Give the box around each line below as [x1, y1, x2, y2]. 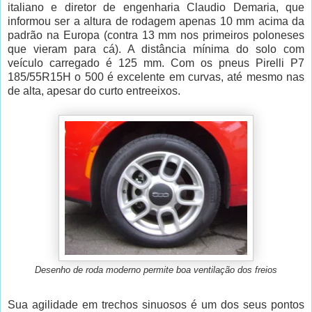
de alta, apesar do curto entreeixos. [8, 84, 180, 97]
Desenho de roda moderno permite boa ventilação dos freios [35, 265, 277, 275]
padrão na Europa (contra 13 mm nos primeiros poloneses [8, 29, 304, 41]
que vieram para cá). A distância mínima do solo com [8, 42, 304, 55]
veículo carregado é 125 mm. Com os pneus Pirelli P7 [8, 56, 304, 69]
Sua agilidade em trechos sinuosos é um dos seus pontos [8, 298, 304, 311]
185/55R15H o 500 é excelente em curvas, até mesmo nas [8, 70, 304, 83]
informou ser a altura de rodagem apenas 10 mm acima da [8, 15, 304, 27]
